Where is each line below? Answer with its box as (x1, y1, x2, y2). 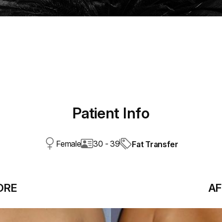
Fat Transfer (132, 139, 178, 149)
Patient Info (72, 104, 150, 122)
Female (56, 139, 81, 149)
